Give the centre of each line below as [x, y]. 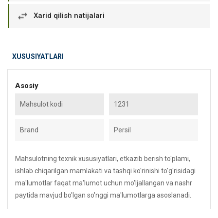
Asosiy [27, 86]
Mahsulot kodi [41, 104]
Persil [122, 130]
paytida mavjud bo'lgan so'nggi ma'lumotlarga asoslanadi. [103, 195]
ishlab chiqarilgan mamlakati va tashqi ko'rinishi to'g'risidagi [105, 171]
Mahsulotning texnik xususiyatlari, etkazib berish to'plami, [103, 159]
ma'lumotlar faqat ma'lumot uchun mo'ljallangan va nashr [104, 183]
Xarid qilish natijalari [69, 16]
